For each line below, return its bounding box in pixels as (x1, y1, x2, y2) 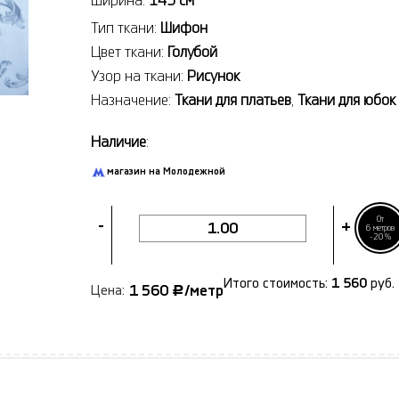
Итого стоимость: (224, 277, 328, 291)
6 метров (366, 223, 395, 232)
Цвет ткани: (91, 44, 167, 60)
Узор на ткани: (91, 68, 187, 84)
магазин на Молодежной (107, 166, 225, 176)
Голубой (167, 44, 217, 60)
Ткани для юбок (297, 92, 395, 108)
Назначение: (91, 92, 175, 108)
